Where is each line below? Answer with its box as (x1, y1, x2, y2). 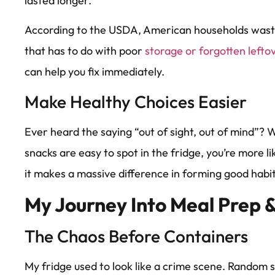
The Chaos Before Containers (25, 225, 248, 247)
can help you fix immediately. (25, 64, 165, 79)
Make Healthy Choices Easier (25, 90, 247, 112)
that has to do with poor (25, 44, 145, 58)
